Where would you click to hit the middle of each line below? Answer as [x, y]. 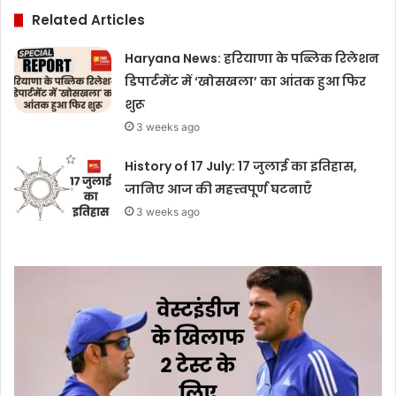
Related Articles [88, 20]
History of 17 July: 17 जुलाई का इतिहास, [241, 167]
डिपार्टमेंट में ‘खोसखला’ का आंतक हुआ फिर [246, 82]
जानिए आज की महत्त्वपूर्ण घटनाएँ [219, 190]
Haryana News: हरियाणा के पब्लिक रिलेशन [252, 59]
